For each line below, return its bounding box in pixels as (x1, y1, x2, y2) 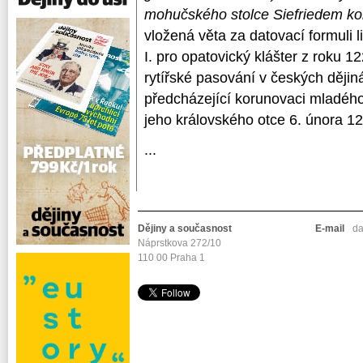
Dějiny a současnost (138, 222, 232, 234)
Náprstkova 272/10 (138, 237, 221, 249)
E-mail (315, 222, 344, 234)
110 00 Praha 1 (138, 251, 205, 263)
